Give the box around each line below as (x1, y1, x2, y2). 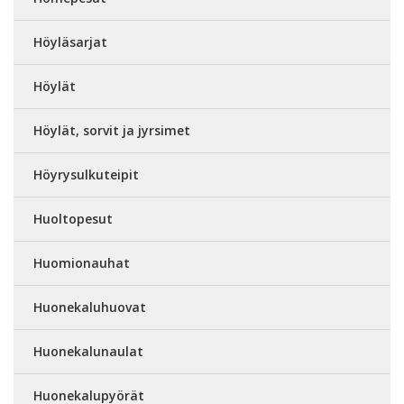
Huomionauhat (33, 254, 130, 272)
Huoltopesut (33, 210, 113, 228)
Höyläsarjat (33, 33, 107, 51)
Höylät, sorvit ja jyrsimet (33, 122, 190, 140)
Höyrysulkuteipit (33, 166, 139, 184)
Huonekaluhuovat (33, 298, 146, 317)
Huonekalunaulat (33, 343, 143, 361)
